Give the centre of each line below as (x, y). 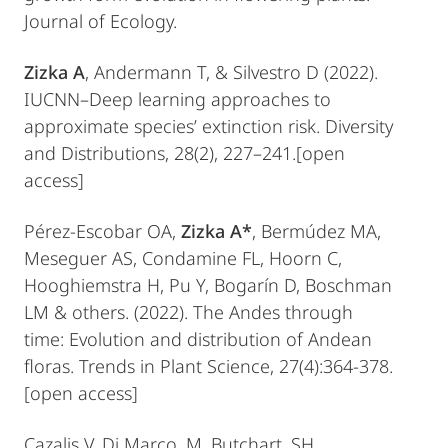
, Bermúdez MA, (316, 231)
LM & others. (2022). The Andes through (188, 312)
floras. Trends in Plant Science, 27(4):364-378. (208, 366)
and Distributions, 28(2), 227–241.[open (184, 153)
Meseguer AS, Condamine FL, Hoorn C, (183, 258)
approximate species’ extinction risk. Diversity (208, 126)
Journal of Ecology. (100, 21)
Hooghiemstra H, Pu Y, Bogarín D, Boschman (208, 285)
